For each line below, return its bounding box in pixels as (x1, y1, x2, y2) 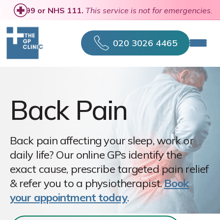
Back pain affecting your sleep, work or (10, 134, 193, 147)
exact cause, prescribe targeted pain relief (10, 162, 209, 176)
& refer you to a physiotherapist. (10, 176, 165, 190)
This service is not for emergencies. (85, 5, 213, 15)
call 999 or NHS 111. (6, 5, 85, 15)
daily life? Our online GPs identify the (10, 148, 182, 162)
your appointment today (10, 191, 127, 204)
